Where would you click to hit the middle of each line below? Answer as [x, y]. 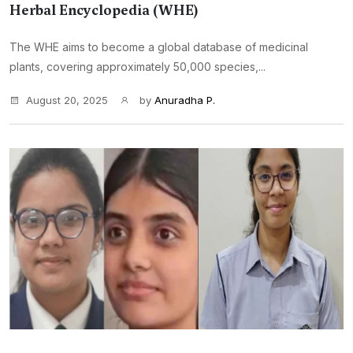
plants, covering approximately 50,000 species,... [137, 67]
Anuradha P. [185, 100]
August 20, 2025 [67, 100]
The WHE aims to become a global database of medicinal [159, 47]
